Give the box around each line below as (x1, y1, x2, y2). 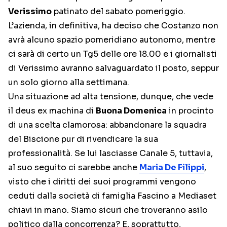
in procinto (167, 105, 214, 116)
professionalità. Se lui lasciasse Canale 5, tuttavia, (8, 148, 213, 159)
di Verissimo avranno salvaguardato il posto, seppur (8, 63, 219, 73)
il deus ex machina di (8, 105, 96, 116)
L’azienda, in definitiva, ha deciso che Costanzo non (8, 20, 218, 31)
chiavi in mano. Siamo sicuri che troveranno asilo (8, 205, 208, 215)
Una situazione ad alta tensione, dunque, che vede (8, 91, 213, 102)
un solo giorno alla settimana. (8, 77, 129, 88)
